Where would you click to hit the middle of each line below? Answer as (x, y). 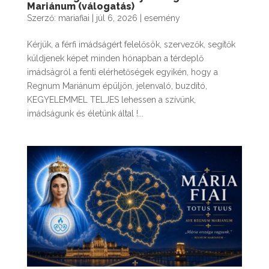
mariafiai (74, 18)
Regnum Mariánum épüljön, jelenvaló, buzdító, (117, 86)
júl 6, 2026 (116, 18)
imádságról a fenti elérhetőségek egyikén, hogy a (122, 72)
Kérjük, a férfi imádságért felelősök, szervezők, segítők (131, 44)
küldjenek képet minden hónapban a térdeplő (115, 58)
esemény (162, 18)
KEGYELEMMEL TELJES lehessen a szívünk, (111, 99)
